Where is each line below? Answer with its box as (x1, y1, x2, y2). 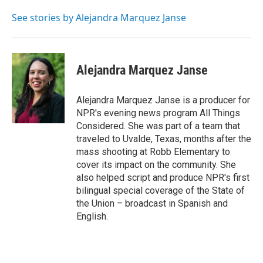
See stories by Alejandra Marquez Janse (12, 11, 186, 24)
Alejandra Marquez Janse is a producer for (76, 95, 250, 106)
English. (76, 211, 108, 222)
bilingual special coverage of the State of (76, 185, 245, 196)
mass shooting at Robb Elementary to (76, 146, 230, 157)
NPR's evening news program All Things (76, 107, 240, 119)
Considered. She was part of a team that (76, 120, 240, 131)
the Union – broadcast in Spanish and (76, 198, 228, 209)
